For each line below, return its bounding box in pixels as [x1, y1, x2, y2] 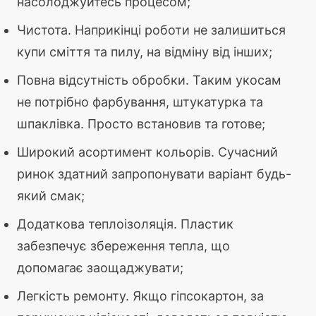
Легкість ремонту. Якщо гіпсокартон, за [17, 288, 264, 304]
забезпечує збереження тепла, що [17, 238, 230, 254]
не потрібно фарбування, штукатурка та [17, 95, 263, 110]
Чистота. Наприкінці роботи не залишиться [17, 23, 286, 38]
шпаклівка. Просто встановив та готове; [17, 116, 265, 132]
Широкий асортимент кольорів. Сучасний [17, 145, 278, 160]
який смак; [17, 188, 85, 204]
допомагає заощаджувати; [17, 260, 183, 276]
